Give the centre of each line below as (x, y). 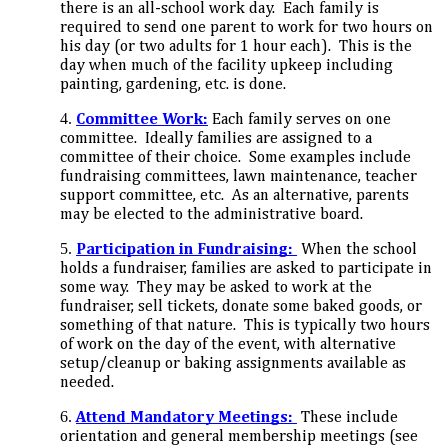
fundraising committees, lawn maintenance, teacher (238, 176)
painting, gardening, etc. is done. (173, 84)
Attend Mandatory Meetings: (184, 417)
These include (349, 417)
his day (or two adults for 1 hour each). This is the (236, 46)
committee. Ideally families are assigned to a (216, 138)
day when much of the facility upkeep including (226, 65)
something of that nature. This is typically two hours (245, 325)
